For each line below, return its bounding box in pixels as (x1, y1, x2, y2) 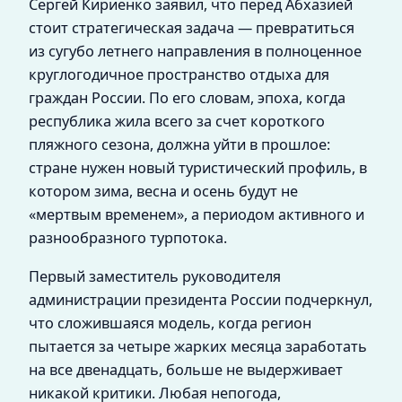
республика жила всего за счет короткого (29, 111, 325, 132)
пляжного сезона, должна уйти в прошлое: (29, 135, 330, 155)
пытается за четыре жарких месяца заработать (29, 336, 367, 356)
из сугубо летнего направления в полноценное (29, 41, 362, 62)
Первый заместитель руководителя (29, 266, 281, 286)
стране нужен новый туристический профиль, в (29, 158, 367, 179)
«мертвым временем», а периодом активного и (29, 205, 364, 225)
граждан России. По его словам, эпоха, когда (29, 88, 345, 109)
